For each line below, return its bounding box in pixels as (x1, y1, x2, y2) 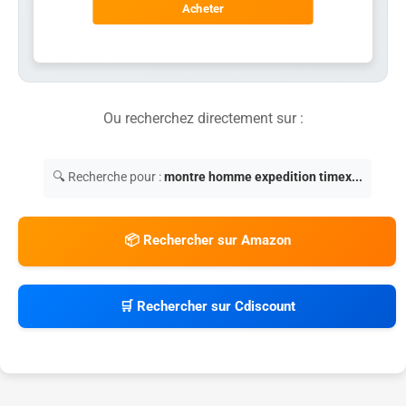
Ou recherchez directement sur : (102, 109, 304, 127)
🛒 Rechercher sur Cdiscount (119, 297, 295, 314)
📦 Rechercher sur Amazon (123, 231, 291, 248)
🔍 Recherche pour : (52, 169, 164, 184)
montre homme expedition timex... (163, 169, 362, 184)
